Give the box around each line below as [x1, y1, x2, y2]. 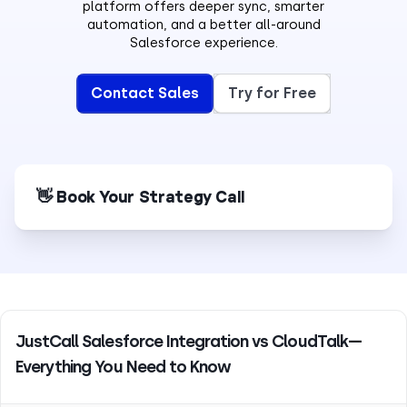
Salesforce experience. [129, 35, 278, 50]
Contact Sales [91, 84, 199, 102]
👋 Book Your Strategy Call [36, 187, 245, 206]
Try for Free [228, 84, 316, 102]
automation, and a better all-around [86, 16, 321, 32]
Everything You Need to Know [15, 357, 232, 376]
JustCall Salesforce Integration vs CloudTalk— [15, 332, 362, 351]
